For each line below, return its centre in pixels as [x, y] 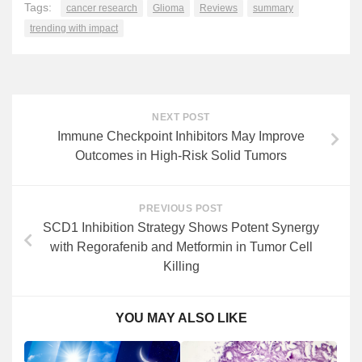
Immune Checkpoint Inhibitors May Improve [181, 137]
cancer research [102, 8]
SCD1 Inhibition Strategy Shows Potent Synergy [181, 228]
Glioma [168, 8]
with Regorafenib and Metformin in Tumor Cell [181, 247]
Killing [181, 267]
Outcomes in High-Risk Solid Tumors [181, 156]
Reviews [219, 8]
